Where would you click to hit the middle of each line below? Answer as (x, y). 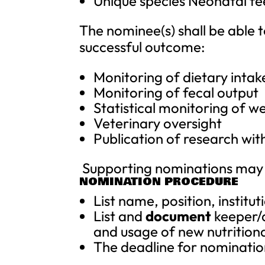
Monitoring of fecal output (176, 92)
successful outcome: (143, 47)
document (179, 216)
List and (120, 216)
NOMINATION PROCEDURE (159, 182)
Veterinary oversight (158, 123)
